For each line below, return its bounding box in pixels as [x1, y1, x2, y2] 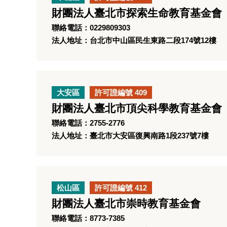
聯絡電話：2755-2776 [52, 119, 125, 127]
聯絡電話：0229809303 [52, 23, 130, 32]
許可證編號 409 [95, 88, 147, 97]
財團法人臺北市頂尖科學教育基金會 [52, 102, 222, 115]
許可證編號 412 [95, 183, 147, 192]
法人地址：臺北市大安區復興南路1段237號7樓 [52, 131, 209, 140]
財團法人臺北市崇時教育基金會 [52, 198, 201, 210]
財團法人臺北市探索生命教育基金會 [52, 7, 222, 19]
